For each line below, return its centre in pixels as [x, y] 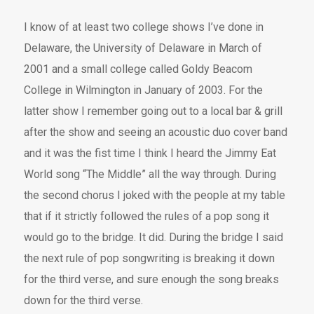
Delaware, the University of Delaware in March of [143, 48]
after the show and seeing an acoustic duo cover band [156, 132]
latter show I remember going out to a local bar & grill [153, 111]
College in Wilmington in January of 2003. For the [144, 90]
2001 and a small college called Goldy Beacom [138, 69]
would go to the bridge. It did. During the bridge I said [154, 238]
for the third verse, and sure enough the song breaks [152, 280]
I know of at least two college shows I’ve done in [144, 27]
